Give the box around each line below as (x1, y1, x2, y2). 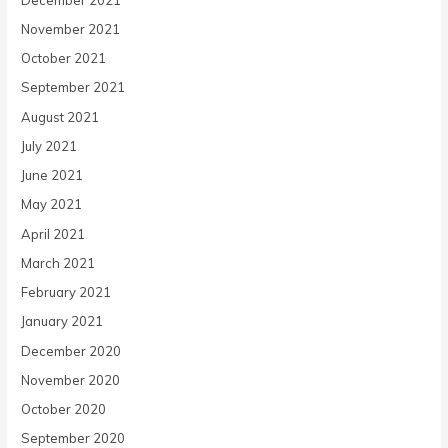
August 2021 (21, 108, 100, 125)
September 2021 (21, 79, 126, 96)
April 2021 (21, 225, 86, 242)
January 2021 (21, 313, 104, 330)
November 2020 (21, 371, 121, 388)
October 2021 (21, 50, 107, 67)
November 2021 (21, 21, 121, 37)
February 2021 (21, 284, 112, 301)
